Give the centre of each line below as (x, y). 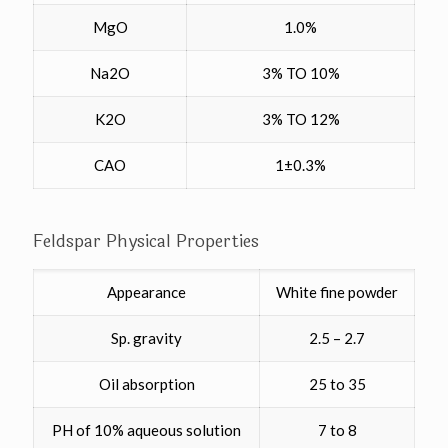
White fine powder (337, 292)
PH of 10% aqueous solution (146, 430)
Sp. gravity (146, 338)
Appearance (146, 292)
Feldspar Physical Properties (146, 242)
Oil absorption (146, 384)
